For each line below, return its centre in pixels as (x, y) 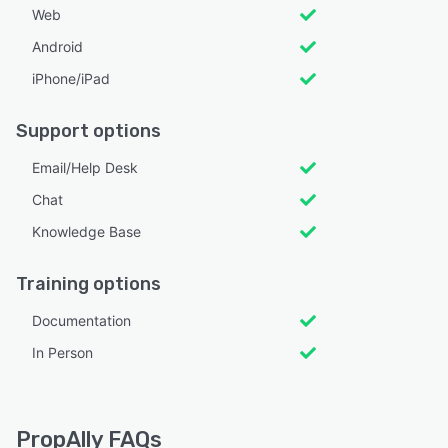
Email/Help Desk (85, 167)
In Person (62, 352)
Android (57, 46)
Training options (88, 283)
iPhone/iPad (71, 78)
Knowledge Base (86, 231)
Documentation (81, 320)
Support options (88, 130)
